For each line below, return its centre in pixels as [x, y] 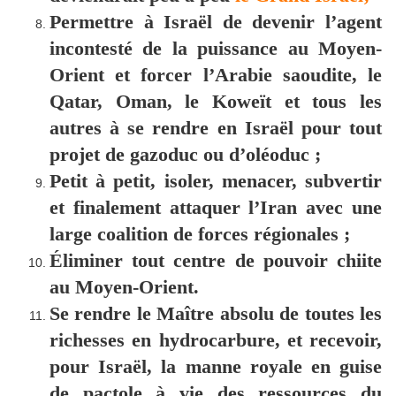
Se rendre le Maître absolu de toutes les [216, 314]
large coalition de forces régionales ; [200, 234]
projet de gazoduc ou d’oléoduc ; [185, 155]
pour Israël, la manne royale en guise [216, 367]
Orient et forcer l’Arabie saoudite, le [216, 75]
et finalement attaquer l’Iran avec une [216, 208]
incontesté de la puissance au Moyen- [216, 49]
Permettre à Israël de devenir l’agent [216, 22]
